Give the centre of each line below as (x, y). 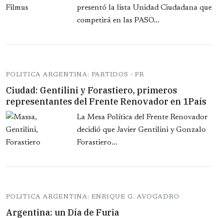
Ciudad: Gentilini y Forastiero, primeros (91, 91)
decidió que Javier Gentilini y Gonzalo (141, 130)
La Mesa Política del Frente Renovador (142, 118)
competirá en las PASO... (118, 21)
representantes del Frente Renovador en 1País (106, 102)
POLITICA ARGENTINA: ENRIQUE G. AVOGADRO (93, 197)
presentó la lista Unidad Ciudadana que (144, 8)
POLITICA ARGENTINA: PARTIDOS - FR (75, 75)
